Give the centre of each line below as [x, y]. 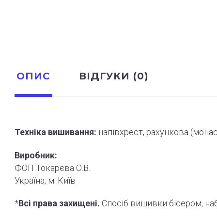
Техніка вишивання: [55, 132]
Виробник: [36, 155]
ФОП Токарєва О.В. [52, 168]
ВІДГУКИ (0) [114, 76]
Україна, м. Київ [45, 180]
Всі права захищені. [59, 203]
